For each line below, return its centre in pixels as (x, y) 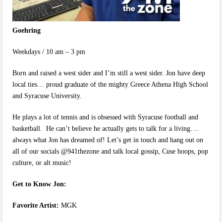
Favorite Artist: (36, 205)
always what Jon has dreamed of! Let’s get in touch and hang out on (108, 140)
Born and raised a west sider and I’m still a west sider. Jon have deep (109, 73)
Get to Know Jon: (40, 184)
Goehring (27, 30)
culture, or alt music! (42, 163)
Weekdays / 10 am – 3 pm (49, 52)
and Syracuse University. (48, 96)
